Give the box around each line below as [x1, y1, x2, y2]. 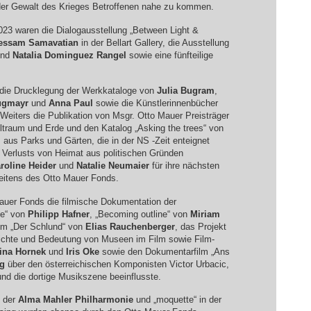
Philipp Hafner [27, 208, 90, 219]
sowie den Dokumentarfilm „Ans [99, 246, 230, 257]
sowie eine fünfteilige [126, 49, 213, 60]
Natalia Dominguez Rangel [12, 49, 126, 60]
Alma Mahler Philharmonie [17, 294, 133, 305]
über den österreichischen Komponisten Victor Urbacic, [4, 258, 229, 269]
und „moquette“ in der [133, 294, 221, 305]
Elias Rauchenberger [85, 221, 175, 232]
